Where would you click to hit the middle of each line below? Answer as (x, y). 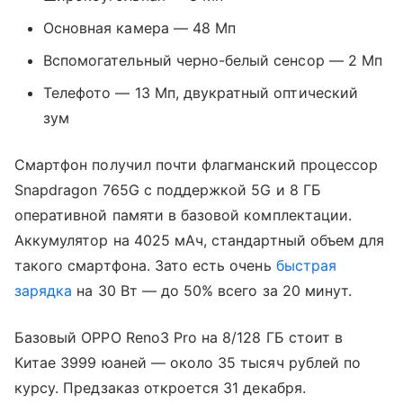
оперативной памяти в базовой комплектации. (184, 215)
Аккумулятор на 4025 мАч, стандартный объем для (200, 240)
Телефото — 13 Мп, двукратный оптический (201, 92)
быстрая (306, 265)
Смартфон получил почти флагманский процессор (197, 164)
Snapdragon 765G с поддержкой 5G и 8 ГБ (168, 189)
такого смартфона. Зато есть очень (145, 265)
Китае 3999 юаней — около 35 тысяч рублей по (188, 362)
